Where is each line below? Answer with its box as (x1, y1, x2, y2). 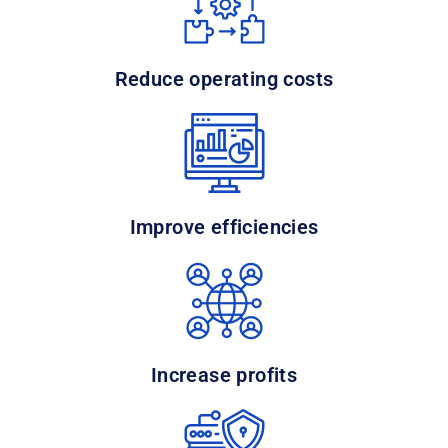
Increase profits (150, 363, 298, 387)
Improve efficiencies (129, 215, 319, 239)
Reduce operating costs (114, 67, 334, 91)
